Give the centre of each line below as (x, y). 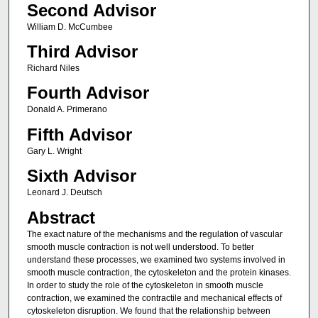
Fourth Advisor (88, 93)
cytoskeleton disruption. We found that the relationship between (148, 311)
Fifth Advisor (79, 134)
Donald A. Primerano (67, 110)
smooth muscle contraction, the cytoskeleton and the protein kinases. (159, 272)
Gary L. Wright (54, 151)
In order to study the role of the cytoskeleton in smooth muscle (145, 285)
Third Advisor (82, 51)
